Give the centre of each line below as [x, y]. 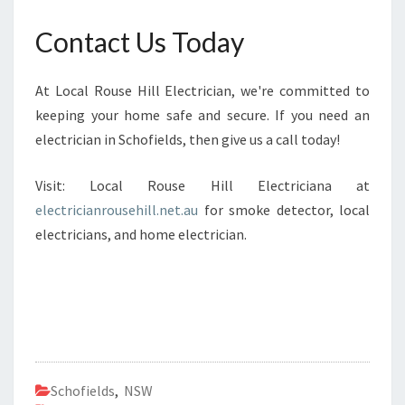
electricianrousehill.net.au [117, 210]
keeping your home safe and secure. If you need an [202, 115]
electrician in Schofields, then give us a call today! [188, 139]
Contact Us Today [140, 42]
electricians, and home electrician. [141, 234]
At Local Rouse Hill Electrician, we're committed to [202, 90]
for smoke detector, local [284, 210]
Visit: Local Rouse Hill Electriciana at [202, 185]
